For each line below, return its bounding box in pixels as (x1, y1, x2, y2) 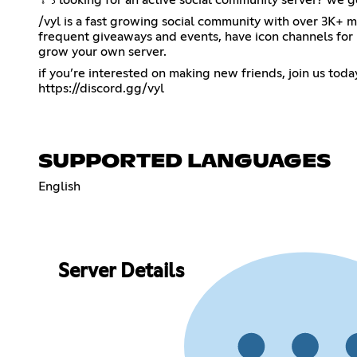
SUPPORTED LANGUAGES (38, 151, 331, 171)
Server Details (57, 262, 184, 282)
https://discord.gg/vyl (38, 81, 164, 95)
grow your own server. (38, 45, 167, 58)
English (38, 179, 80, 193)
